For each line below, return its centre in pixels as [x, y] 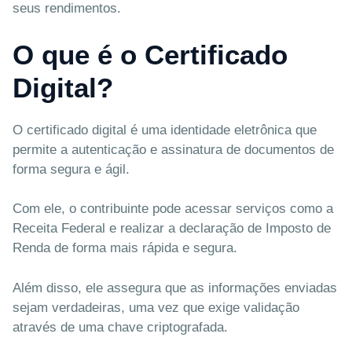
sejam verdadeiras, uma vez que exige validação [156, 307]
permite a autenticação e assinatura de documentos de [173, 149]
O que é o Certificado [150, 54]
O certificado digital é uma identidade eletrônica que [165, 130]
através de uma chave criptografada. [120, 327]
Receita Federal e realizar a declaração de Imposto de [172, 229]
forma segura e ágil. [71, 169]
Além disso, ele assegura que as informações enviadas [175, 288]
